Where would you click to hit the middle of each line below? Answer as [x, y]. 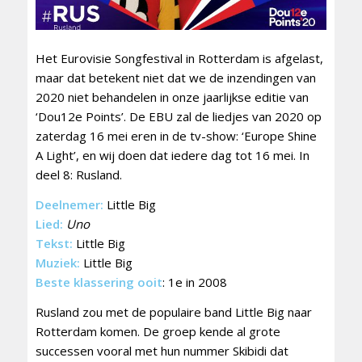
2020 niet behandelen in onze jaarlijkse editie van [172, 97]
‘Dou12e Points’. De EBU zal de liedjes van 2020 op [178, 117]
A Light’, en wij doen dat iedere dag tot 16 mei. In [172, 156]
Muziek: [57, 262]
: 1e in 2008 [194, 282]
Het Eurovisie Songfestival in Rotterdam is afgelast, [179, 59]
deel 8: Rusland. [78, 175]
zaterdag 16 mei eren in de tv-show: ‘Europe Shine [176, 136]
